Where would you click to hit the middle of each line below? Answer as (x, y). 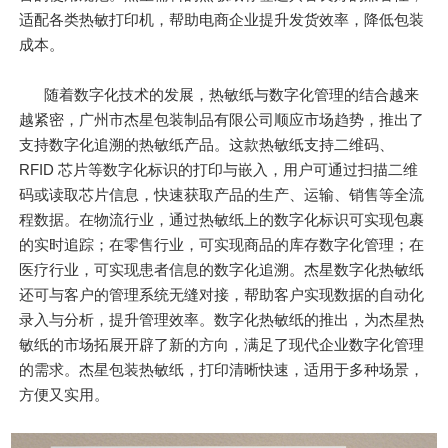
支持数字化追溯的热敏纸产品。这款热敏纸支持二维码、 (207, 145)
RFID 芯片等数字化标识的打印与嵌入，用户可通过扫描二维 (219, 170)
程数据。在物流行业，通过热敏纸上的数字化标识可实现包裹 (222, 220)
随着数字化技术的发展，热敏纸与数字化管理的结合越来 (232, 95)
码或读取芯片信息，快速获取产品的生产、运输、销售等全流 (222, 195)
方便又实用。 (64, 395)
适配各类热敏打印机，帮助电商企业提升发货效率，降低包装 (222, 19)
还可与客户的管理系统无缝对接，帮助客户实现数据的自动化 (222, 295)
